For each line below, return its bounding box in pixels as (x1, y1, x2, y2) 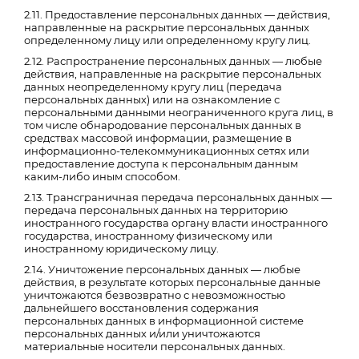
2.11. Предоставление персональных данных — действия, (24, 8, 330, 21)
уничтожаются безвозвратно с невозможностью (24, 288, 285, 301)
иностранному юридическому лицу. (24, 242, 219, 255)
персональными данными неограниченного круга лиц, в (24, 106, 333, 119)
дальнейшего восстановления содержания (24, 301, 259, 314)
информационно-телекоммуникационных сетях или (24, 144, 309, 157)
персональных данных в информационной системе (24, 314, 304, 327)
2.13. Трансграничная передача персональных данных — (24, 191, 332, 204)
